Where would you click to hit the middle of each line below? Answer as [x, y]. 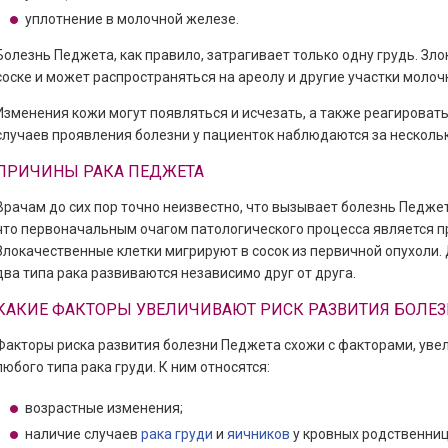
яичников [258, 434]
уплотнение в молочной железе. [131, 19]
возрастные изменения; [103, 408]
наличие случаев [81, 434]
